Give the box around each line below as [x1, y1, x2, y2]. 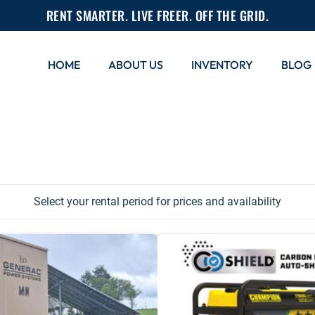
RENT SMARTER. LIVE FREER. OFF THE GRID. [46, 6, 269, 25]
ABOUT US [108, 57, 164, 72]
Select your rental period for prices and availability [34, 194, 281, 208]
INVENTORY [191, 57, 254, 72]
